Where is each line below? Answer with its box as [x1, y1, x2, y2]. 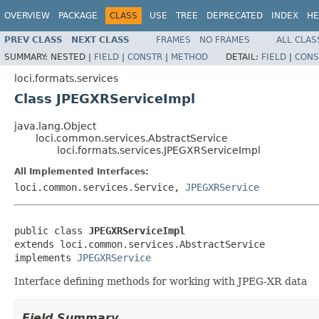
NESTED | [51, 51, 94, 62]
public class [14, 224, 88, 236]
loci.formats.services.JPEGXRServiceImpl [57, 144, 261, 156]
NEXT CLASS [71, 34, 130, 45]
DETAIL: [226, 51, 261, 62]
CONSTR [127, 51, 162, 62]
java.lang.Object [14, 120, 96, 132]
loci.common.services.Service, [14, 181, 185, 193]
